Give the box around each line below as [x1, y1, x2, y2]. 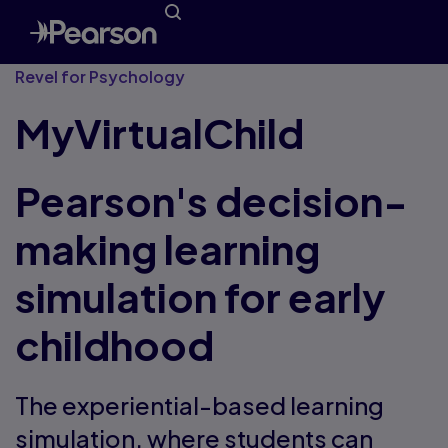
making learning [15, 223, 320, 274]
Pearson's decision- [15, 175, 407, 226]
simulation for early [15, 271, 385, 322]
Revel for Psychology [15, 66, 185, 87]
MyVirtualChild [15, 107, 304, 158]
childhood [15, 319, 214, 370]
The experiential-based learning [15, 390, 384, 420]
